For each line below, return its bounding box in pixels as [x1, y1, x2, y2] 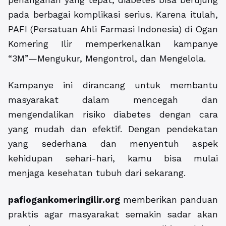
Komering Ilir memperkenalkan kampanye [8, 38, 218, 49]
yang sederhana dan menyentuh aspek [8, 138, 218, 149]
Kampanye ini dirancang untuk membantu [8, 80, 218, 91]
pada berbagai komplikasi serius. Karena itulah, [8, 9, 218, 20]
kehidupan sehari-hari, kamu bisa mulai [8, 153, 218, 164]
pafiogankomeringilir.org [8, 194, 120, 205]
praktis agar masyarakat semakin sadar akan [8, 209, 218, 220]
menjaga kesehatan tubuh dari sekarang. [8, 167, 186, 179]
